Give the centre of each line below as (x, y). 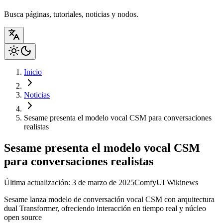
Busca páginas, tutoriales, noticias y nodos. (71, 14)
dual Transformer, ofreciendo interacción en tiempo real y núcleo (105, 208)
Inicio (33, 72)
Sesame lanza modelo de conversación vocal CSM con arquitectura (109, 199)
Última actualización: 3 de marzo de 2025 (69, 182)
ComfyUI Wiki (158, 182)
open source (23, 217)
